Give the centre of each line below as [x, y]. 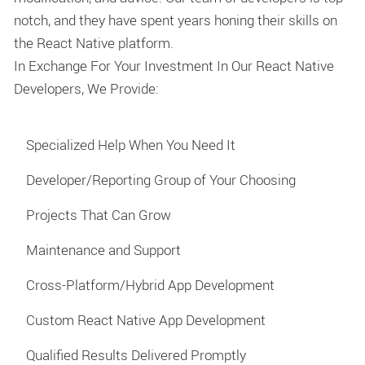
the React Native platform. [94, 42]
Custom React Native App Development [146, 320]
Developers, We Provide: [86, 88]
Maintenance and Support [103, 250]
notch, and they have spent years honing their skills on [176, 20]
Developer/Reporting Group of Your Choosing [161, 180]
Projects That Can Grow [99, 215]
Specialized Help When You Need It [131, 145]
